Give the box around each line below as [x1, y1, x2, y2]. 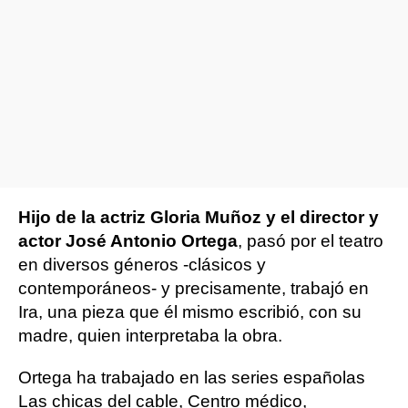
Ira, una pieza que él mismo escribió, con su [18, 302, 362, 321]
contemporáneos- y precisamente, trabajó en [18, 279, 369, 298]
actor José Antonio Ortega [18, 231, 238, 250]
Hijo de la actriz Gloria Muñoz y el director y [18, 208, 379, 227]
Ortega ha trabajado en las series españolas [18, 368, 365, 387]
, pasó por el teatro [238, 231, 383, 250]
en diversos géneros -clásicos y [18, 255, 266, 274]
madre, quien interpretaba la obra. [18, 326, 282, 345]
